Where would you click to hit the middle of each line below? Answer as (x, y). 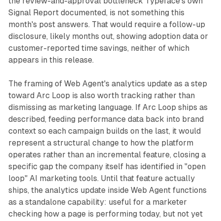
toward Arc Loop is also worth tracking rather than (101, 95)
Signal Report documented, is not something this (96, 12)
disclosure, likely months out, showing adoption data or (108, 36)
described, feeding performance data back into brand (106, 119)
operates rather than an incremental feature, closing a (107, 154)
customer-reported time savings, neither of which (99, 48)
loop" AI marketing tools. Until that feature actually (101, 178)
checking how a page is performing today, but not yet (105, 214)
